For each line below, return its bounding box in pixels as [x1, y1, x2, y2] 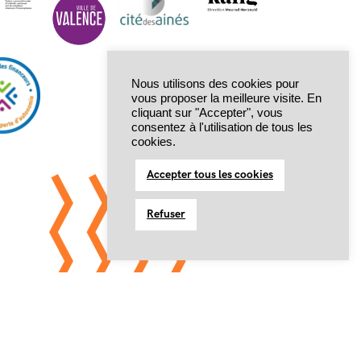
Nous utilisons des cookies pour [131, 77, 299, 90]
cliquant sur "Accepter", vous [131, 106, 283, 119]
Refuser [147, 207, 185, 221]
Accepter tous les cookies [147, 168, 273, 181]
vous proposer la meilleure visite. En [131, 92, 322, 105]
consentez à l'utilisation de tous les [131, 121, 313, 134]
